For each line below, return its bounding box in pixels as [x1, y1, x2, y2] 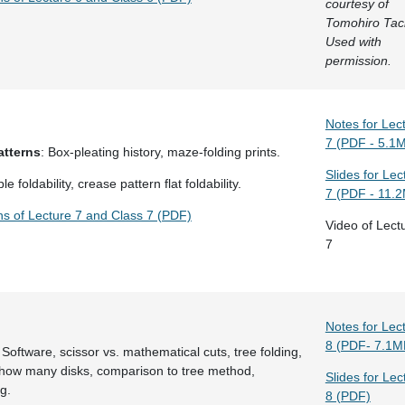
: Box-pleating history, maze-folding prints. [40, 145, 280, 159]
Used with [325, 34, 381, 49]
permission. [325, 53, 391, 68]
